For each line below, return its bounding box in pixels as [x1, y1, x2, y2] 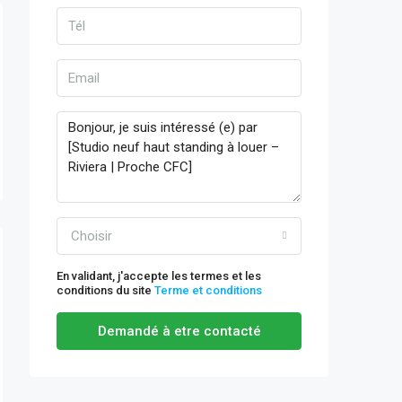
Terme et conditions [154, 284, 262, 297]
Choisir [71, 228, 112, 244]
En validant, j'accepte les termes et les [57, 269, 261, 283]
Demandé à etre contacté [97, 323, 261, 339]
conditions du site [57, 284, 154, 297]
